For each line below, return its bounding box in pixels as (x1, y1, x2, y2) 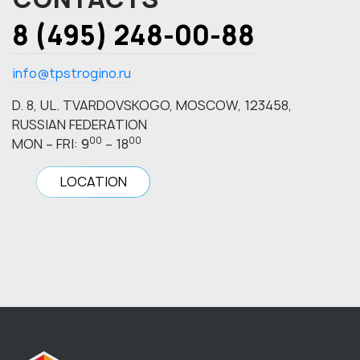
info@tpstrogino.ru (12, 63, 131, 82)
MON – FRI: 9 (12, 134, 89, 153)
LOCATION (59, 173, 127, 191)
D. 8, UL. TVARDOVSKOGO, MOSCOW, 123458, (12, 96, 292, 114)
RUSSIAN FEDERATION (12, 115, 147, 133)
